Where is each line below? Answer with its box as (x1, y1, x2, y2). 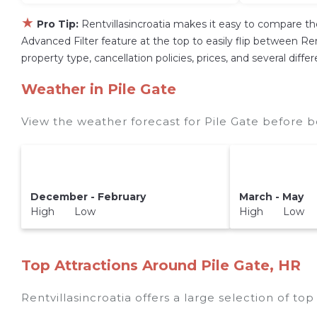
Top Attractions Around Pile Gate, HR (21, 256, 301, 274)
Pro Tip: (37, 18, 79, 30)
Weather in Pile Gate (21, 81, 176, 98)
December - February (30, 190, 146, 203)
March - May (239, 190, 304, 203)
